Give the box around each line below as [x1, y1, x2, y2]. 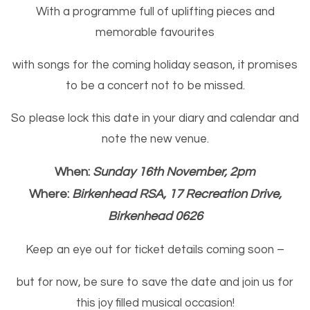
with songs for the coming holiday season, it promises [12, 58, 298, 71]
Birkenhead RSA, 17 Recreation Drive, [71, 187, 282, 201]
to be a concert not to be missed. [65, 79, 245, 92]
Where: [28, 187, 72, 201]
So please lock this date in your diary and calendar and [11, 111, 299, 125]
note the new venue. [101, 132, 209, 145]
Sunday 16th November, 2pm [93, 165, 255, 179]
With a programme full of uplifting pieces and [35, 5, 275, 18]
